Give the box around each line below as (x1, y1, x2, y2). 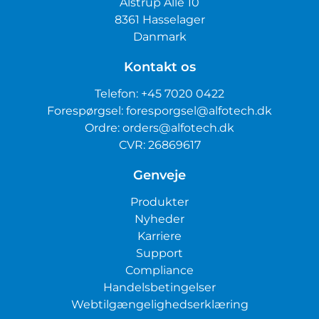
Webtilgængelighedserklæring (70, 297, 249, 311)
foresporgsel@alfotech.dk (126, 103, 272, 117)
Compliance (125, 263, 194, 277)
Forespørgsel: (47, 103, 126, 117)
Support (136, 246, 183, 260)
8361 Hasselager (114, 12, 205, 26)
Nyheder (135, 211, 184, 226)
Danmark (132, 29, 187, 43)
